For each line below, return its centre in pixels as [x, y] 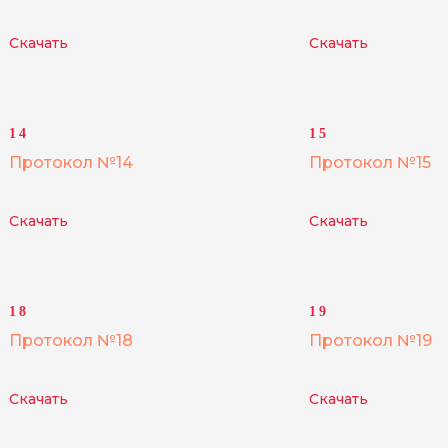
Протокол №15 [370, 162]
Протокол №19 [370, 340]
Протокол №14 [71, 162]
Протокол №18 [71, 340]
